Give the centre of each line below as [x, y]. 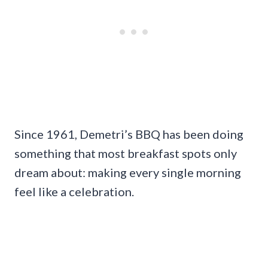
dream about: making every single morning [128, 172]
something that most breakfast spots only [126, 153]
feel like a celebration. [74, 191]
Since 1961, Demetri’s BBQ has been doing [129, 134]
